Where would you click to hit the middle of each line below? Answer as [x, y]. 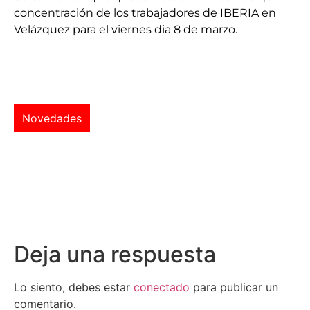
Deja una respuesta [115, 254]
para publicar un [234, 287]
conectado [162, 287]
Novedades [52, 118]
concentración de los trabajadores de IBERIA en [145, 12]
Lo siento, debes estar [74, 287]
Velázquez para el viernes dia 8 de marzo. [126, 29]
